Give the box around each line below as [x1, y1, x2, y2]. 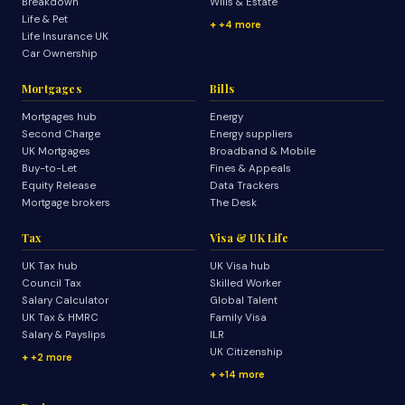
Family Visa [210, 311, 267, 325]
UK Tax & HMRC [22, 311, 99, 325]
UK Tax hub [22, 259, 78, 273]
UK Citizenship [210, 345, 283, 359]
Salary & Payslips [22, 328, 106, 342]
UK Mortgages [22, 145, 90, 158]
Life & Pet [22, 13, 68, 26]
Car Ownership [22, 47, 98, 61]
